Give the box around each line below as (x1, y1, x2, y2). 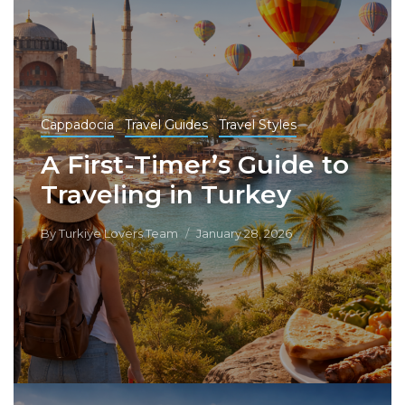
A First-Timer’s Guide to (41, 149, 349, 180)
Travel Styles (219, 117, 297, 133)
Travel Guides (125, 117, 208, 133)
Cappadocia (41, 117, 114, 133)
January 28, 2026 (196, 226, 292, 240)
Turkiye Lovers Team (56, 226, 178, 240)
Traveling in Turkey (41, 179, 291, 210)
